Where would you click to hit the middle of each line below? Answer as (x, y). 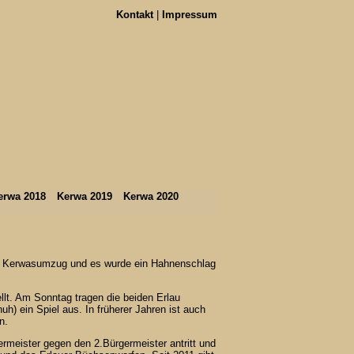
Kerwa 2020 (151, 196)
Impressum (190, 15)
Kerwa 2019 (85, 196)
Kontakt (135, 15)
